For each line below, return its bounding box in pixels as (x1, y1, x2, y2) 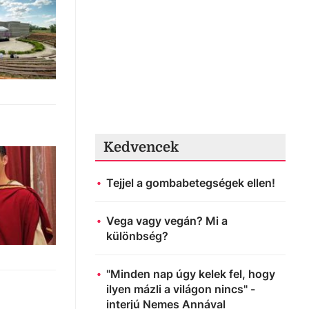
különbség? (106, 228, 168, 243)
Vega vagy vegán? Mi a (106, 213, 228, 228)
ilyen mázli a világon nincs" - (106, 281, 255, 296)
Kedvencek (103, 139, 179, 155)
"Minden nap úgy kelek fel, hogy (106, 266, 275, 281)
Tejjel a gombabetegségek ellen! (106, 175, 275, 190)
